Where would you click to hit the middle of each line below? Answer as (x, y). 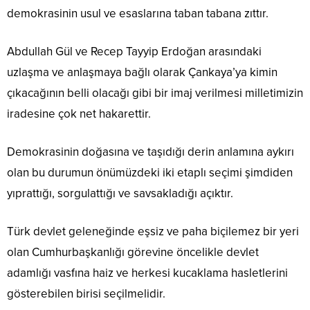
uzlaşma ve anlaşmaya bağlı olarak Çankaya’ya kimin (142, 73)
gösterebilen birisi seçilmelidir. (86, 294)
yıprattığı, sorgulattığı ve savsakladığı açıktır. (120, 194)
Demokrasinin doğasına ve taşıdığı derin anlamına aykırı (151, 152)
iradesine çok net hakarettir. (79, 114)
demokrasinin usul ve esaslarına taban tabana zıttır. (138, 14)
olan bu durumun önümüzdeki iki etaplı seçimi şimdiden (150, 173)
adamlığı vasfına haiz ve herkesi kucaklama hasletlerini (147, 273)
